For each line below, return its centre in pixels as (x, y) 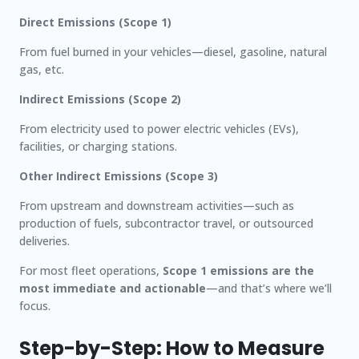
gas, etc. (42, 69)
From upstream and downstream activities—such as (157, 206)
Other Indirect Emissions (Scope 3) (119, 176)
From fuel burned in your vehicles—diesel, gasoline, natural (173, 52)
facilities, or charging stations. (98, 146)
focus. (35, 306)
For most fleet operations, (91, 270)
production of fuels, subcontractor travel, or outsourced (166, 223)
